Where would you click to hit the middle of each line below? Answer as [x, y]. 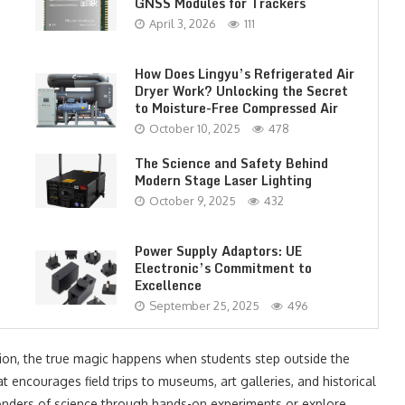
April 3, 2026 [182, 23]
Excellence [168, 285]
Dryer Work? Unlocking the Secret [241, 91]
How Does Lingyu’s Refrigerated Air [244, 74]
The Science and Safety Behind [231, 163]
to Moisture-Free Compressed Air [236, 108]
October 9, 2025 [192, 200]
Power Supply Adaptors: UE [218, 251]
